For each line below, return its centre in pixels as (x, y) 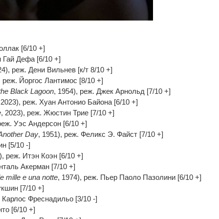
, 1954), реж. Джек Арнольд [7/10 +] (112, 91)
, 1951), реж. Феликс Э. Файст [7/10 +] (100, 134)
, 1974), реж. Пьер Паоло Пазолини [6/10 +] (129, 177)
